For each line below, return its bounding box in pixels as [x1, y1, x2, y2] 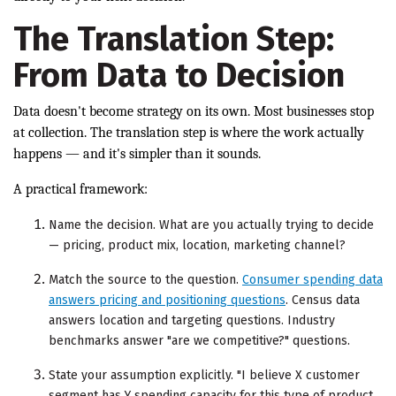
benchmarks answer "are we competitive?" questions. [49, 333, 350, 349]
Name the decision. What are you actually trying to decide [49, 217, 374, 233]
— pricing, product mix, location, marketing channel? [49, 238, 346, 254]
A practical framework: [13, 181, 148, 198]
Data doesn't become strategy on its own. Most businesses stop [13, 103, 374, 120]
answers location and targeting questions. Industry [49, 313, 335, 329]
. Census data [286, 293, 360, 308]
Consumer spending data [242, 272, 383, 288]
